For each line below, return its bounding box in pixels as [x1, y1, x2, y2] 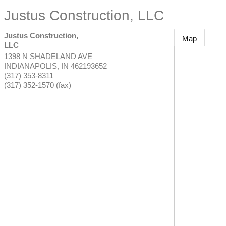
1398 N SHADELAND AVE [4, 52, 92, 61]
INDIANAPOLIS [4, 62, 57, 70]
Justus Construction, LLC [4, 8, 164, 23]
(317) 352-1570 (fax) [4, 81, 71, 89]
